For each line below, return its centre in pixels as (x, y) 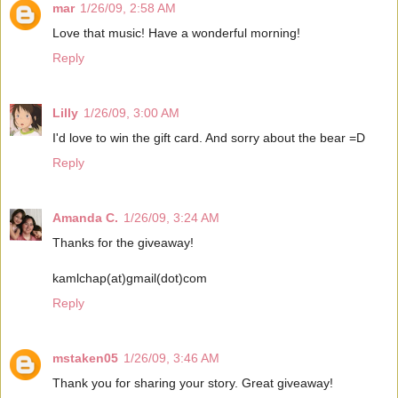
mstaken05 (85, 358)
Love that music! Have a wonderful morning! (176, 33)
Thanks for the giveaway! (123, 243)
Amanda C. (85, 218)
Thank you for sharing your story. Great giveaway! (193, 383)
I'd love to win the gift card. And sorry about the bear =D (209, 138)
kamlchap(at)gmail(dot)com (130, 279)
